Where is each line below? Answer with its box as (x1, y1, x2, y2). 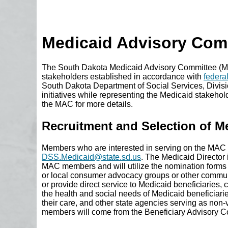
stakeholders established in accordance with (42, 72, 204, 81)
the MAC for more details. (42, 100, 133, 109)
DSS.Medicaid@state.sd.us (42, 153, 141, 162)
